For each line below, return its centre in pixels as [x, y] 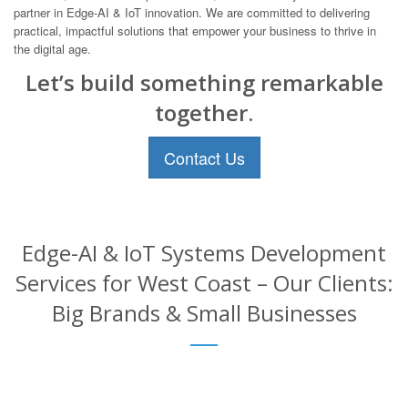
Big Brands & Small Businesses [204, 313]
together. [204, 113]
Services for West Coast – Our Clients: [204, 283]
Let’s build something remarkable [204, 83]
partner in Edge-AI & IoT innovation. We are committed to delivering [192, 13]
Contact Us [204, 158]
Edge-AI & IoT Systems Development [204, 253]
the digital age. [52, 49]
